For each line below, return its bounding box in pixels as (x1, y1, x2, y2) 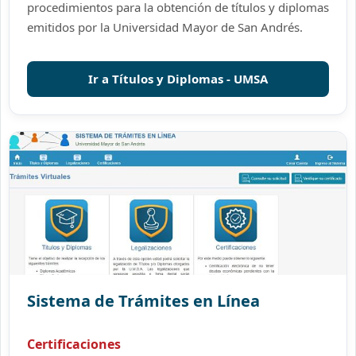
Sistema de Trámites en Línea (27, 290, 260, 311)
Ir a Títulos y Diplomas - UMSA (88, 71, 268, 87)
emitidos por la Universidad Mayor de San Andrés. (27, 19, 303, 35)
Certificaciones (27, 335, 121, 353)
